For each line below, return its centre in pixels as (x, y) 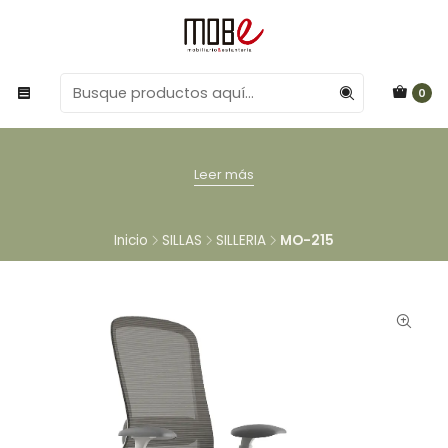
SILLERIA (241, 240)
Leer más (224, 174)
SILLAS (182, 240)
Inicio (131, 240)
